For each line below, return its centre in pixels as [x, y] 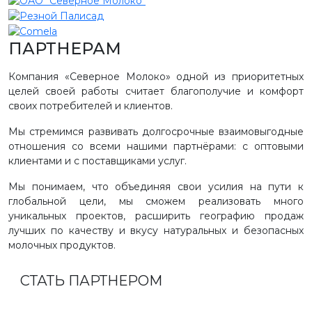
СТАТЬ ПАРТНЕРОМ [93, 280]
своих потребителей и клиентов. [91, 106]
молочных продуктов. [62, 245]
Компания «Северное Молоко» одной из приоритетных [156, 76]
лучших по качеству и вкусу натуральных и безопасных [156, 230]
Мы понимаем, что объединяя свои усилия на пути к [156, 186]
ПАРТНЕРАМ [65, 48]
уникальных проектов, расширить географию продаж [156, 216]
